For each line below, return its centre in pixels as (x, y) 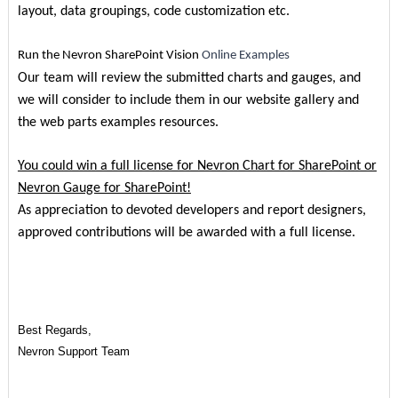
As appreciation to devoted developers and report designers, (191, 210)
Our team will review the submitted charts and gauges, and (189, 78)
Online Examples (245, 55)
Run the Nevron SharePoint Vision (109, 55)
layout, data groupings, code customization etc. (153, 11)
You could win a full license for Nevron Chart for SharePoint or (197, 166)
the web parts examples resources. (118, 122)
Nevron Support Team (73, 352)
